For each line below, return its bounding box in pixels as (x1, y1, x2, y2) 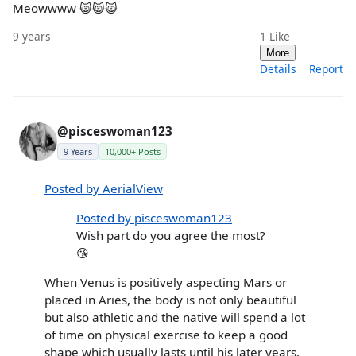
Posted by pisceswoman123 (76, 210, 232, 226)
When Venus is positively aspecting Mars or (44, 274, 287, 291)
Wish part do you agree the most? (76, 227, 265, 244)
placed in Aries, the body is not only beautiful (44, 292, 296, 308)
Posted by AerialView (44, 180, 163, 196)
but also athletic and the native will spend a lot (44, 309, 305, 326)
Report (309, 60, 343, 76)
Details (260, 60, 296, 76)
